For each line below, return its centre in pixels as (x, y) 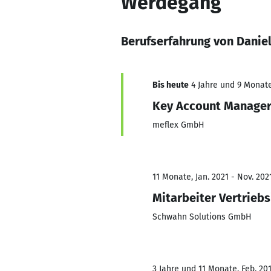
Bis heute (171, 85)
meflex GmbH (178, 125)
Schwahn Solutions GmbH (202, 217)
